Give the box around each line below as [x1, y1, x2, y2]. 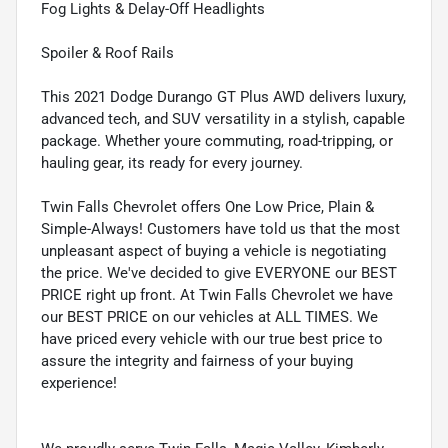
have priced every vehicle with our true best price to [41, 330, 383, 349]
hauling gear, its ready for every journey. [41, 154, 303, 173]
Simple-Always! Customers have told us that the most [41, 220, 400, 239]
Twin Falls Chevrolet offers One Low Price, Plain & [41, 198, 374, 217]
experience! [41, 374, 117, 393]
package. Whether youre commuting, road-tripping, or [41, 132, 393, 151]
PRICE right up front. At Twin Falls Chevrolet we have [41, 286, 393, 305]
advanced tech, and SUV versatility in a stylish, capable [41, 110, 405, 129]
